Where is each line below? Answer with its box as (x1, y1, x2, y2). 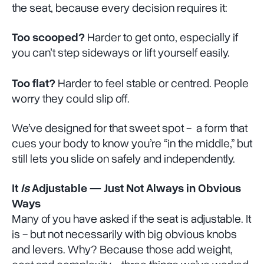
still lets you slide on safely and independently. (12, 153, 235, 165)
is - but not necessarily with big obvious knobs (12, 228, 237, 240)
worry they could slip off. (12, 93, 130, 105)
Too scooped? (12, 31, 85, 44)
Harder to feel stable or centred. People (55, 77, 249, 90)
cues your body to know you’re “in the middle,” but (12, 137, 252, 150)
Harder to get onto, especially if (85, 31, 238, 44)
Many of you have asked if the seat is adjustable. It (12, 213, 251, 225)
